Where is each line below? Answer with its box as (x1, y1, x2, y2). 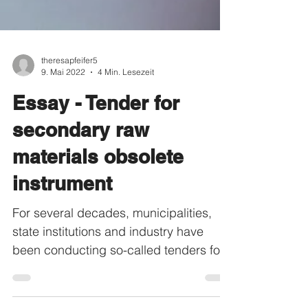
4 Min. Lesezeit (98, 91, 154, 102)
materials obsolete (12, 170, 184, 192)
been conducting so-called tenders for (12, 267, 224, 283)
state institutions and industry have (12, 248, 203, 264)
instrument (12, 197, 112, 219)
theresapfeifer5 (41, 80, 98, 90)
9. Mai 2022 (41, 91, 85, 102)
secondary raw (12, 143, 149, 166)
